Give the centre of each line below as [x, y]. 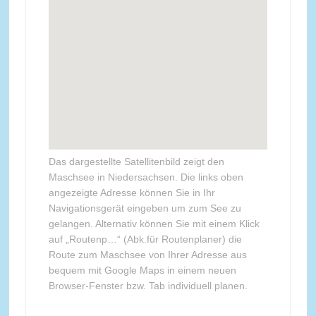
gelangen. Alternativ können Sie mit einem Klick [154, 224]
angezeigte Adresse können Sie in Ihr [132, 193]
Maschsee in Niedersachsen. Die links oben [146, 177]
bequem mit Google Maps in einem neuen [142, 270]
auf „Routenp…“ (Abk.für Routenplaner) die [145, 239]
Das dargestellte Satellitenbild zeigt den [136, 162]
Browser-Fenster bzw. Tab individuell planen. [148, 286]
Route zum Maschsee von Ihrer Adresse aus [147, 255]
